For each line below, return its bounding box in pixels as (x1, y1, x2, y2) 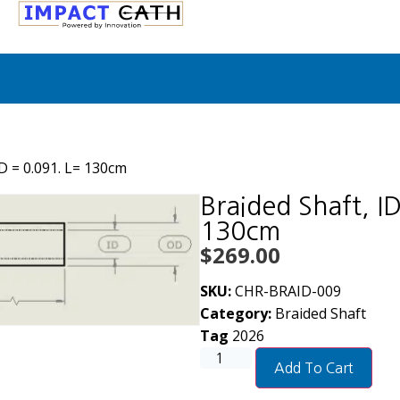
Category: (200, 304, 271, 324)
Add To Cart (274, 361, 354, 376)
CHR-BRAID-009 (235, 281, 341, 302)
